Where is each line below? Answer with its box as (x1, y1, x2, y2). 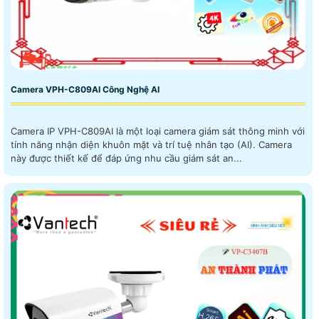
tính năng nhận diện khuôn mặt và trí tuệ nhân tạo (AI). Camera (11, 139, 258, 151)
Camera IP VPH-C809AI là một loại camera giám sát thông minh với (11, 125, 305, 137)
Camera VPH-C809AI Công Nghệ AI (11, 84, 159, 95)
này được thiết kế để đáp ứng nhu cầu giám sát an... (11, 152, 242, 164)
